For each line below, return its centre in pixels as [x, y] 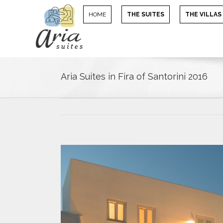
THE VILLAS [203, 14]
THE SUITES [146, 14]
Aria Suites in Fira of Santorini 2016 [134, 76]
